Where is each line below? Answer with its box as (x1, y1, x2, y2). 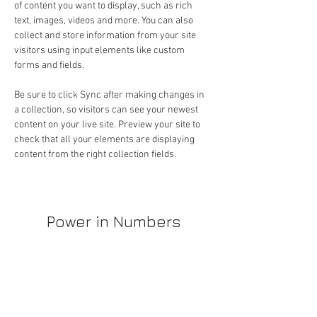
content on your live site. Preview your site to (14, 119, 202, 131)
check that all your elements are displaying (14, 134, 197, 146)
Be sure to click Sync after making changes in (14, 89, 207, 101)
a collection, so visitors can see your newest (14, 104, 200, 116)
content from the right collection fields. (14, 149, 178, 161)
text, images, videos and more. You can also (14, 15, 195, 27)
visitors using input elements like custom (14, 45, 187, 57)
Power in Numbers (46, 212, 180, 231)
